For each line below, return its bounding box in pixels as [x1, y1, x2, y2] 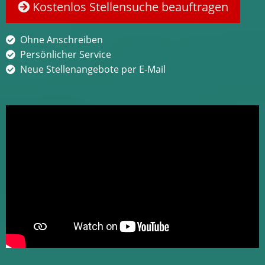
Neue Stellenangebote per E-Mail [20, 63, 166, 76]
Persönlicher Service [20, 48, 111, 61]
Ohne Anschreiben [20, 33, 103, 46]
